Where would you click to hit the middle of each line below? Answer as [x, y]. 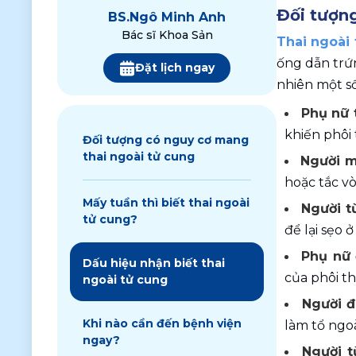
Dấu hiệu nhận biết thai [154, 263]
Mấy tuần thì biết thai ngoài [166, 203]
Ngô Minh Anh [178, 17]
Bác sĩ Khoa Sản [167, 35]
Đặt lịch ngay [175, 68]
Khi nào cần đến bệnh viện [162, 323]
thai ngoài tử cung [139, 157]
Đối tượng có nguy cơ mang [166, 140]
